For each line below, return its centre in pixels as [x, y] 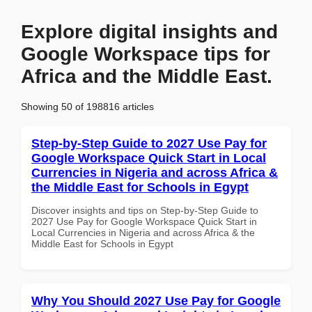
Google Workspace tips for [146, 54]
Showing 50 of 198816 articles [87, 106]
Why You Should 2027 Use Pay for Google [156, 301]
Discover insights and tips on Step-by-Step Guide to [145, 210]
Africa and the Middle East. [147, 76]
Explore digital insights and [149, 32]
